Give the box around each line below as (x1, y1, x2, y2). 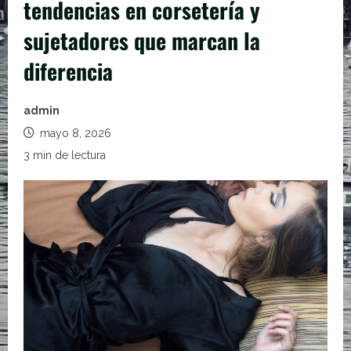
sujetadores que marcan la (24, 24, 260, 56)
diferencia (24, 55, 113, 87)
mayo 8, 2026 (37, 127, 111, 139)
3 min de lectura (24, 149, 106, 161)
